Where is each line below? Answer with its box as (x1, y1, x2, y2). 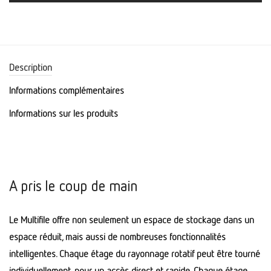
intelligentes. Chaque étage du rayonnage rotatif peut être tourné (9, 247, 260, 260)
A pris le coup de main (9, 177, 137, 195)
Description (9, 61, 52, 74)
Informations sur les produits (9, 107, 118, 120)
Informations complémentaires (9, 84, 124, 97)
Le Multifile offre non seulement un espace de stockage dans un (9, 214, 254, 226)
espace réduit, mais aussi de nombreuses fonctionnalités (9, 230, 226, 243)
